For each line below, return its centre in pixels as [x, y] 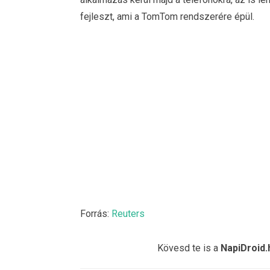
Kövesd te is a [189, 248]
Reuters [128, 213]
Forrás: [96, 213]
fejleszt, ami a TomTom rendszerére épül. [167, 16]
